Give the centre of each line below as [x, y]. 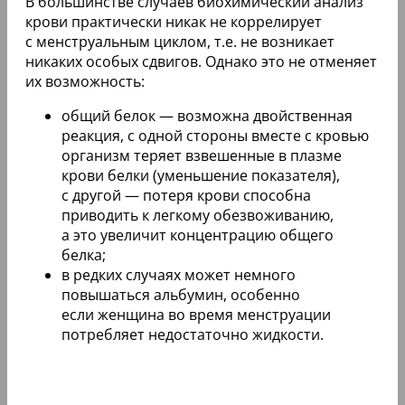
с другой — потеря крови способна [186, 195]
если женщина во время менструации [196, 314]
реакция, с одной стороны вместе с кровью [215, 135]
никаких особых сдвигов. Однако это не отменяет [201, 61]
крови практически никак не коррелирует [174, 21]
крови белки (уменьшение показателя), [201, 175]
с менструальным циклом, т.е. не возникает [180, 41]
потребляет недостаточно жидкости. [193, 334]
